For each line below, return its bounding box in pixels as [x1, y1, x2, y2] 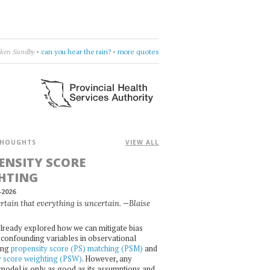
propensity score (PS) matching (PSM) [10, 242, 143, 254]
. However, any [81, 253, 132, 264]
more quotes [117, 46, 159, 56]
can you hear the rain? [41, 46, 111, 56]
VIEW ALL [125, 138, 159, 146]
